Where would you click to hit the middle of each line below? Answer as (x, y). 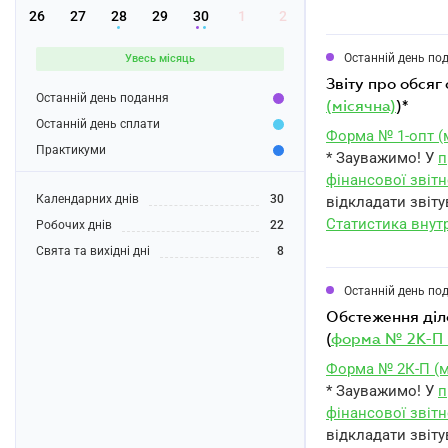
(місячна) (361, 105)
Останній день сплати (98, 124)
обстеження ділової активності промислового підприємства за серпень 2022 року (332, 316)
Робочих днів (74, 225)
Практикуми (71, 150)
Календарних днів (87, 199)
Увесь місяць (160, 58)
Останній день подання (102, 98)
